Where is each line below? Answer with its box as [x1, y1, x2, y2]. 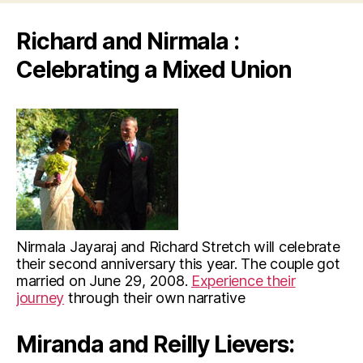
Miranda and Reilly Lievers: [16, 331, 294, 358]
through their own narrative [64, 289, 246, 306]
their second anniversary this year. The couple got [16, 255, 340, 272]
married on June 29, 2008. [16, 272, 191, 289]
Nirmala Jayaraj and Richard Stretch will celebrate [16, 238, 340, 255]
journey [16, 289, 65, 306]
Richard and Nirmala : [16, 28, 239, 55]
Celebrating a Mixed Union [16, 56, 292, 83]
